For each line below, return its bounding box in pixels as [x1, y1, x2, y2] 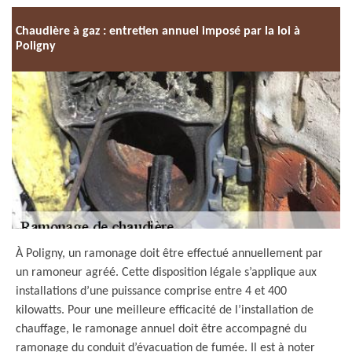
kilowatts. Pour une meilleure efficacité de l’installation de [16, 304, 313, 317]
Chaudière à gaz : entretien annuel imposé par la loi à [16, 25, 300, 38]
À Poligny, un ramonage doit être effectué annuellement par [16, 247, 323, 260]
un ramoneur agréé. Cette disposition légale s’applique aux [16, 266, 317, 279]
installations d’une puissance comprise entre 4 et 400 [16, 285, 287, 298]
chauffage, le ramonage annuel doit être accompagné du [16, 323, 306, 335]
